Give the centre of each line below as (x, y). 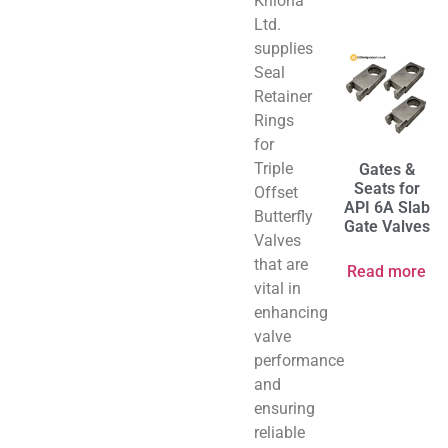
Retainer (283, 96)
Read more (386, 271)
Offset (276, 192)
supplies (283, 48)
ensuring (284, 408)
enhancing (291, 312)
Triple (273, 168)
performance (299, 360)
